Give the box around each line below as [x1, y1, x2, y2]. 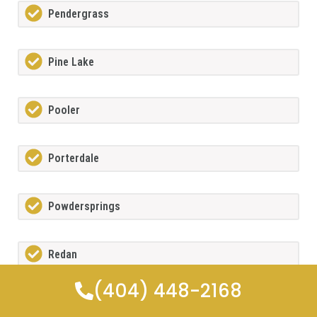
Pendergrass [48, 7, 109, 21]
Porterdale [48, 151, 99, 166]
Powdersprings [48, 200, 120, 214]
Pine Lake [48, 55, 94, 69]
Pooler [48, 103, 80, 117]
